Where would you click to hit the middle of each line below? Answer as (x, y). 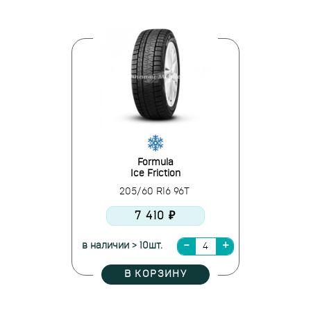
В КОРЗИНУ (155, 274)
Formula (155, 162)
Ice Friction (155, 174)
